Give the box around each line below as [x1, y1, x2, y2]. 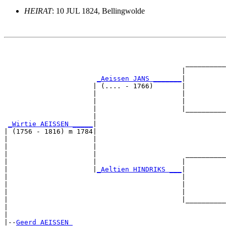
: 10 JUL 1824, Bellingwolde [52, 6, 145, 15]
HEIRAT [24, 6, 52, 15]
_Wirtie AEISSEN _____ [8, 120, 93, 128]
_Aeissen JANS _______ [97, 74, 182, 82]
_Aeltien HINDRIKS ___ [97, 165, 182, 173]
